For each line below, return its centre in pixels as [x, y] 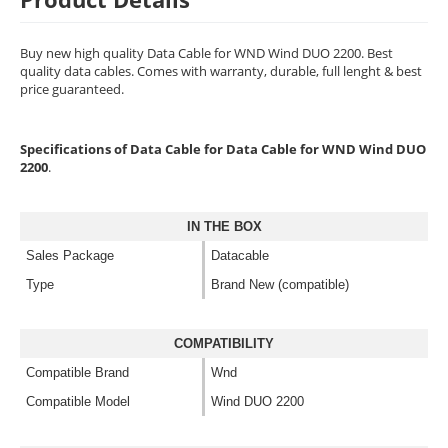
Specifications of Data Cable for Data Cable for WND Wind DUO [223, 149]
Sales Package [70, 255]
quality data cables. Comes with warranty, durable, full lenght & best [221, 71]
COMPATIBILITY [224, 343]
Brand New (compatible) [280, 284]
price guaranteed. [72, 89]
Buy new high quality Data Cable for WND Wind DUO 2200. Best [206, 53]
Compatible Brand [77, 372]
